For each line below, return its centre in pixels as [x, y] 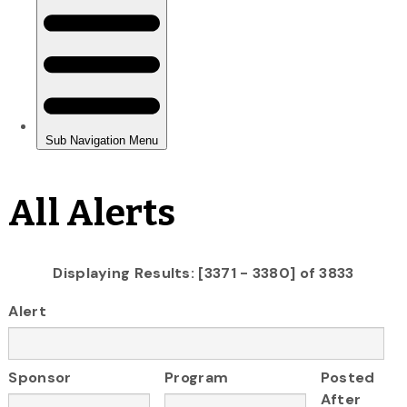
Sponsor [40, 378]
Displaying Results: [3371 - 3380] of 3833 [203, 273]
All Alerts [92, 213]
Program [197, 378]
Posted [347, 378]
